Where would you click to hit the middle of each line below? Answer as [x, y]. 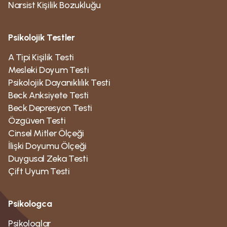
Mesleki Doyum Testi [49, 70]
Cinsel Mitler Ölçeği [46, 133]
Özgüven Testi [37, 121]
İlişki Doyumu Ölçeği [47, 146]
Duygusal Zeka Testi [48, 159]
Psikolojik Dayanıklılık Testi [59, 83]
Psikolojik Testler [42, 37]
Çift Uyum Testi [39, 171]
